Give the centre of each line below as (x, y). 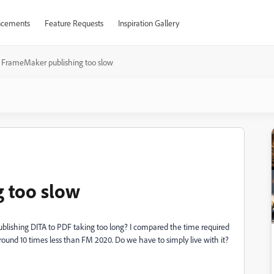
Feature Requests (74, 23)
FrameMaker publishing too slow (57, 62)
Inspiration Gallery (148, 23)
